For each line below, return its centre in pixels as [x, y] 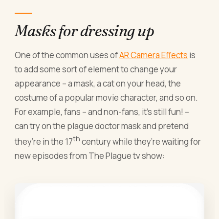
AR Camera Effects [154, 55]
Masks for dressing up [85, 31]
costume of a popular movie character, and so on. [107, 98]
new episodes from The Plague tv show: [90, 155]
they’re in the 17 [44, 141]
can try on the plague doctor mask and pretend [102, 126]
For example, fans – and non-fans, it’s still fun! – [102, 112]
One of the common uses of [67, 55]
